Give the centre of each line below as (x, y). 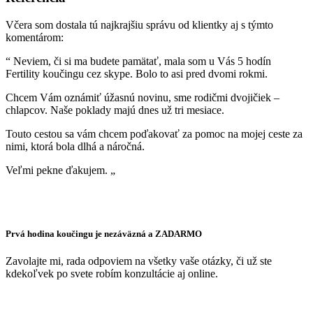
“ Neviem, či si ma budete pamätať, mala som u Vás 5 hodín (138, 61)
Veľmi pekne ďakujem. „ (60, 170)
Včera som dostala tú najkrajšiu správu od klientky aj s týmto (139, 24)
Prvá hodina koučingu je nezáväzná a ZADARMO (104, 234)
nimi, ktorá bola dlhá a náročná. (75, 146)
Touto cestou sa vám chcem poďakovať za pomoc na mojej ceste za (154, 133)
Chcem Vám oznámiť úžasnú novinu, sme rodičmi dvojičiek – (143, 97)
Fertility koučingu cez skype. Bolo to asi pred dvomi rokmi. (137, 73)
